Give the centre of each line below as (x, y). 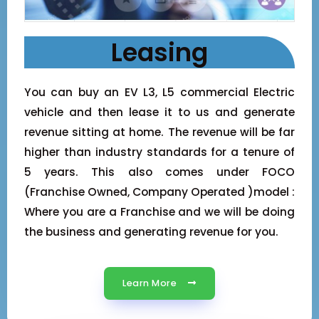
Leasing (159, 52)
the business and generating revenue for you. (151, 231)
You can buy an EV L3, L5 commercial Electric (159, 92)
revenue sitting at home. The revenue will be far (159, 132)
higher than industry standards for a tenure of (159, 152)
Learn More (150, 283)
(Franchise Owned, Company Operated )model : (159, 192)
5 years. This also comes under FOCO (159, 172)
